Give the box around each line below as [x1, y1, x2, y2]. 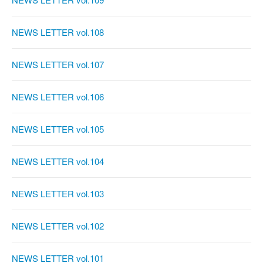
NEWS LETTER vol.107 [12, 58, 104, 71]
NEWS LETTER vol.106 [12, 90, 104, 103]
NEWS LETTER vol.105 [12, 123, 104, 136]
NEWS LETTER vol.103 [12, 187, 104, 200]
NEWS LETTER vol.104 [12, 155, 104, 168]
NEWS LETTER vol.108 [12, 26, 104, 39]
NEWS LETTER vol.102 [12, 220, 104, 232]
